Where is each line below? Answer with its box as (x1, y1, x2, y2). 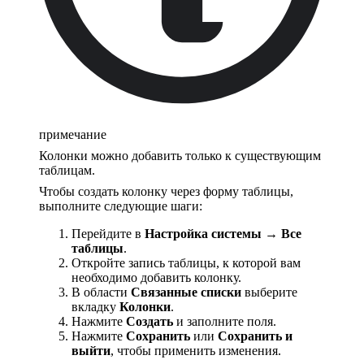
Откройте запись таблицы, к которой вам (71, 256, 301, 271)
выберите (241, 285, 297, 300)
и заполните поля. (173, 314, 276, 329)
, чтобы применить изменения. (110, 344, 281, 358)
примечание (39, 128, 106, 142)
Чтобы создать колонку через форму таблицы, (39, 184, 293, 199)
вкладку (71, 300, 119, 314)
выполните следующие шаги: (39, 199, 202, 214)
